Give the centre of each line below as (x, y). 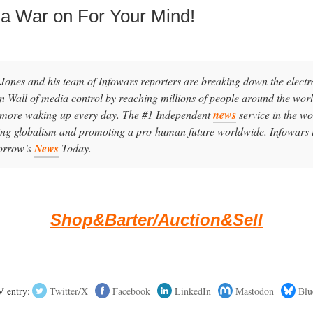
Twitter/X (68, 291)
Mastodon (254, 291)
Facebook (131, 291)
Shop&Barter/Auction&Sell (156, 220)
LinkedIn (192, 291)
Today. (75, 148)
